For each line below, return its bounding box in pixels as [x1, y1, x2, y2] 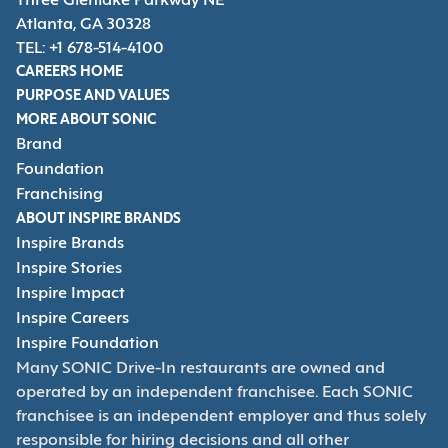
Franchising [16, 187, 103, 204]
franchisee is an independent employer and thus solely [16, 409, 426, 426]
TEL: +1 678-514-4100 [16, 41, 164, 58]
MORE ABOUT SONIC [16, 114, 156, 128]
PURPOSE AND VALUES [16, 90, 170, 104]
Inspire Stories [16, 261, 122, 278]
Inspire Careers [16, 311, 129, 328]
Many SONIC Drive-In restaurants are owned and [16, 361, 385, 378]
